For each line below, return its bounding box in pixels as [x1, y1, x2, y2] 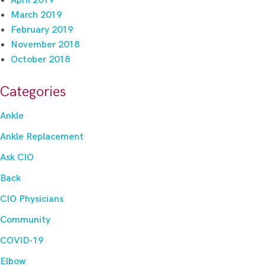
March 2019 [11, 9, 62, 21]
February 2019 [11, 24, 73, 36]
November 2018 [11, 39, 80, 50]
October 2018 [11, 53, 70, 65]
